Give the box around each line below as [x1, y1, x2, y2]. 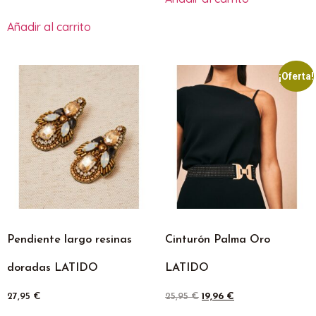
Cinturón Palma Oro [165, 234, 270, 246]
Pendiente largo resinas [7, 234, 132, 246]
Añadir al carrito [7, 20, 91, 35]
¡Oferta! [278, 70, 314, 82]
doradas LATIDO [7, 262, 98, 274]
